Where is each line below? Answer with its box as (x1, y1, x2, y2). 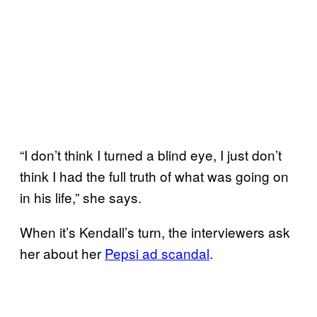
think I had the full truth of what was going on (20, 166, 289, 185)
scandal (161, 243, 209, 263)
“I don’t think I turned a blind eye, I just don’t (20, 144, 282, 164)
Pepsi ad (105, 243, 161, 263)
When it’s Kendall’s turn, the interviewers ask (20, 221, 290, 241)
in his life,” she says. (20, 187, 142, 207)
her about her (20, 243, 105, 263)
